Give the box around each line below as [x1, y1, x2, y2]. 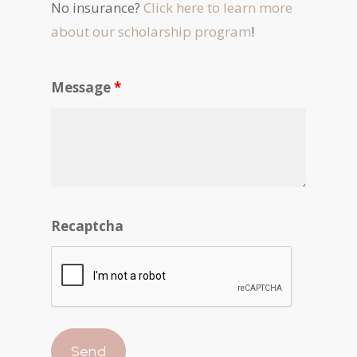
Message [51, 78, 114, 97]
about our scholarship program [51, 22, 251, 41]
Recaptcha [51, 217, 124, 236]
